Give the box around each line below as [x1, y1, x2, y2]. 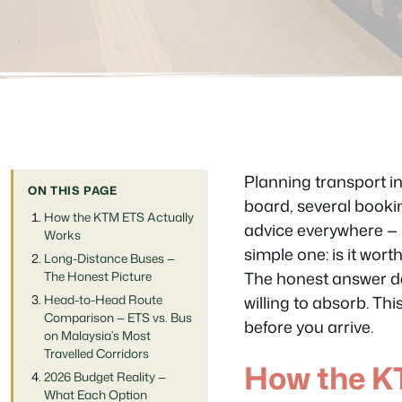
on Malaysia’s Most [44, 327, 151, 345]
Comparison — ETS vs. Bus [44, 309, 192, 327]
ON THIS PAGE [28, 182, 118, 199]
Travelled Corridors [44, 345, 149, 363]
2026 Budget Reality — [44, 368, 166, 386]
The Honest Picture [44, 267, 152, 285]
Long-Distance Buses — [44, 249, 175, 267]
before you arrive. [244, 315, 373, 339]
